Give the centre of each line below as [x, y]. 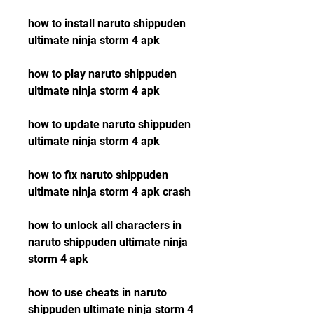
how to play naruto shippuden [102, 74]
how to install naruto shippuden [107, 23]
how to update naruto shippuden [109, 124]
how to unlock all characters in [105, 225]
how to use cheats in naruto [97, 293]
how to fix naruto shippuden [98, 175]
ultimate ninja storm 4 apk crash [109, 192]
